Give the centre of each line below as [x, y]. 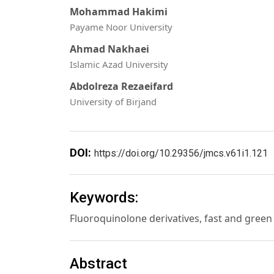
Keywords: [104, 198]
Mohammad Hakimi [119, 11]
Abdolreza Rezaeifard [121, 87]
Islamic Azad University [119, 64]
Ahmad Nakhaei [109, 49]
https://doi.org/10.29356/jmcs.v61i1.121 [181, 153]
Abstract [98, 264]
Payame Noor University [121, 27]
